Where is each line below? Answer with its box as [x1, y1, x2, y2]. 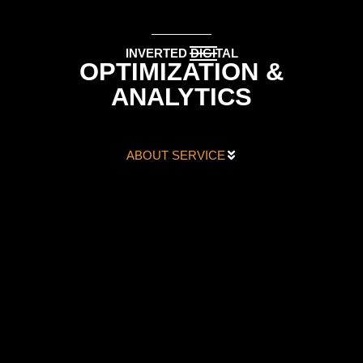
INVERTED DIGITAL [125, 46, 238, 61]
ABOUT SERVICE [126, 148, 225, 163]
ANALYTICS [111, 83, 252, 112]
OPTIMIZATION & [79, 58, 284, 87]
